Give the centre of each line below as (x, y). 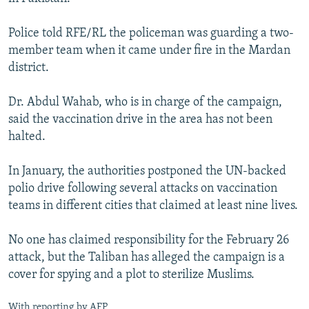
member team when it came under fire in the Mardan (149, 51)
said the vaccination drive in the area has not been (140, 120)
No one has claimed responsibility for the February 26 (149, 241)
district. (29, 68)
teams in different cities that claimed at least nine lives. (153, 206)
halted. (27, 137)
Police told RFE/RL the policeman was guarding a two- (151, 34)
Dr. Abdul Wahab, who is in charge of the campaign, (145, 103)
